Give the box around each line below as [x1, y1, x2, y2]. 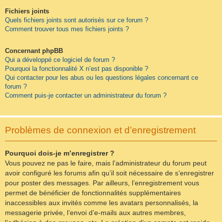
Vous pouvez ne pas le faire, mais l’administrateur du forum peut [5, 159, 207, 167]
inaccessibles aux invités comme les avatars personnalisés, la [5, 199, 198, 207]
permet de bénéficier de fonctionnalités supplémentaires [5, 189, 181, 197]
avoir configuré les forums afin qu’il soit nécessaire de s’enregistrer [5, 169, 214, 177]
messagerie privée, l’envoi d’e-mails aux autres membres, [5, 209, 186, 217]
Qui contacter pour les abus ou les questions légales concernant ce [5, 74, 198, 82]
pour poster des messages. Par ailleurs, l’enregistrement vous [5, 179, 199, 187]
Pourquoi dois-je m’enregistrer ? [5, 149, 114, 158]
